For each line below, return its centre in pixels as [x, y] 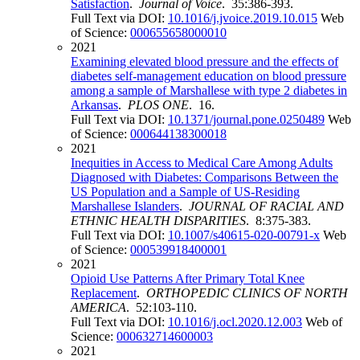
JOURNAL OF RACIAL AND [266, 207]
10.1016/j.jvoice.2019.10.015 [243, 18]
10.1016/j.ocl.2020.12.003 [235, 322]
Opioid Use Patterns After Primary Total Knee [188, 279]
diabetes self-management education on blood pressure [209, 76]
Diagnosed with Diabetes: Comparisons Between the [205, 178]
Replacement [104, 293]
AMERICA [98, 308]
